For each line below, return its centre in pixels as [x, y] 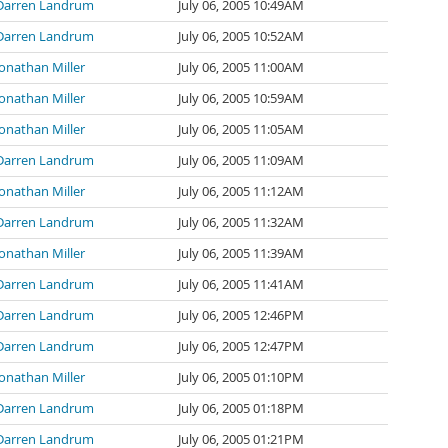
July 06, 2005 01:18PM [241, 408]
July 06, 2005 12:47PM [241, 346]
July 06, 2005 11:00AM [241, 67]
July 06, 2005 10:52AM [241, 36]
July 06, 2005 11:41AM [241, 284]
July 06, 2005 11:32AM [241, 222]
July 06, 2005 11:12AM [241, 191]
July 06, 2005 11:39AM [241, 253]
